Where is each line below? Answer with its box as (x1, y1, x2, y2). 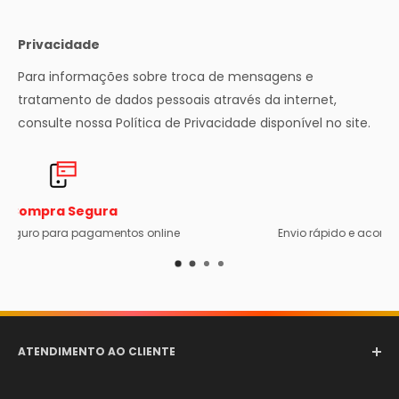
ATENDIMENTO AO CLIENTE (18, 343, 175, 359)
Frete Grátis (189, 201, 273, 220)
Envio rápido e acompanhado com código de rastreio (81, 224, 379, 240)
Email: (18, 375, 58, 394)
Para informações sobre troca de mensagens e (18, 67, 313, 85)
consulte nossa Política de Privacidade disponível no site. (18, 113, 370, 132)
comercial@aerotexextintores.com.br (58, 375, 295, 394)
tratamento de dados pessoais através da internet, (18, 90, 337, 109)
